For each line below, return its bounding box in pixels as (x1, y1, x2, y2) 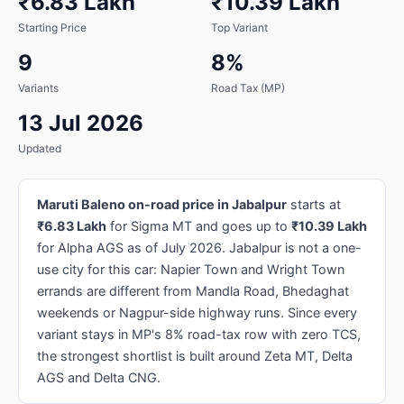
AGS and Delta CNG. (37, 369, 161, 385)
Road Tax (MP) (211, 80, 285, 95)
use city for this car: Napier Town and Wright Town (37, 261, 344, 277)
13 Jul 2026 (18, 109, 143, 136)
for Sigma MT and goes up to (106, 217, 291, 234)
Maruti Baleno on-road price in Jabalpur (37, 196, 287, 212)
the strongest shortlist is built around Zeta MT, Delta (37, 347, 353, 363)
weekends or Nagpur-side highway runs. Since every (37, 304, 357, 320)
